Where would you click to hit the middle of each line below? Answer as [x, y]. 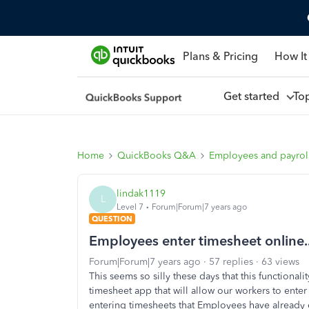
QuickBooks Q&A [157, 156]
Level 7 [130, 207]
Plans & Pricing [220, 56]
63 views [280, 262]
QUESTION [112, 219]
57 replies [231, 262]
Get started [254, 96]
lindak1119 [141, 193]
